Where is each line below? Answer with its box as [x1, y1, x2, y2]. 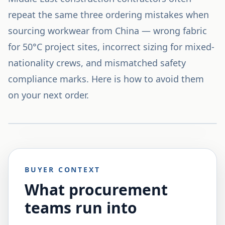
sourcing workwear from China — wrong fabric [8, 25, 207, 37]
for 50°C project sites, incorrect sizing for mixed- [8, 41, 214, 53]
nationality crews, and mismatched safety [8, 57, 186, 69]
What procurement [25, 179, 168, 200]
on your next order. [8, 89, 89, 101]
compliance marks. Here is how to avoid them [8, 73, 204, 85]
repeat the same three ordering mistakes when [8, 9, 209, 21]
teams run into [25, 197, 137, 218]
